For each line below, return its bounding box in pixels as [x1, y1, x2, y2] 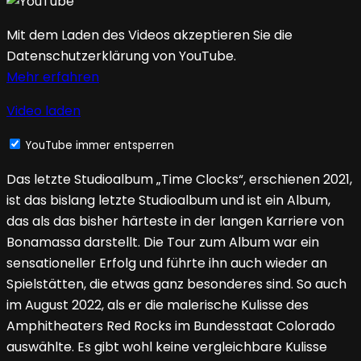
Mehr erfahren [6, 68, 99, 87]
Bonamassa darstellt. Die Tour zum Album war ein [6, 233, 319, 252]
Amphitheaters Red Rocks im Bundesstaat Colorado [6, 317, 335, 336]
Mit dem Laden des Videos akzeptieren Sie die [6, 26, 293, 45]
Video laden [6, 102, 81, 121]
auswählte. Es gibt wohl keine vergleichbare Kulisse [6, 338, 327, 357]
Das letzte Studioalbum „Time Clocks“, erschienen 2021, [6, 170, 352, 189]
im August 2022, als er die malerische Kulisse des [6, 296, 309, 315]
